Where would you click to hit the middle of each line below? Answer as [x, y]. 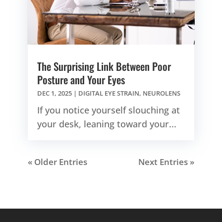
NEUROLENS [162, 93]
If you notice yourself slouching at [109, 110]
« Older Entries [57, 162]
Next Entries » [166, 162]
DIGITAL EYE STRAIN [109, 93]
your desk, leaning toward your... [107, 124]
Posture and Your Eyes [81, 79]
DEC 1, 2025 [55, 93]
